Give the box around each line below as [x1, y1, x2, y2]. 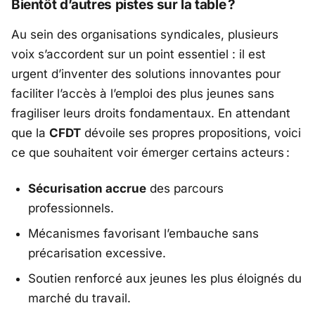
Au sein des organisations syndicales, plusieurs [11, 27, 278, 42]
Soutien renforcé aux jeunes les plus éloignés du [28, 271, 302, 285]
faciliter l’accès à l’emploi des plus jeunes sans [11, 86, 274, 101]
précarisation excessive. [28, 245, 166, 260]
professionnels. [28, 200, 114, 215]
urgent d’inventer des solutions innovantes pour [11, 67, 281, 82]
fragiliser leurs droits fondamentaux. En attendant [11, 106, 290, 121]
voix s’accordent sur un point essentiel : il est [11, 47, 266, 62]
